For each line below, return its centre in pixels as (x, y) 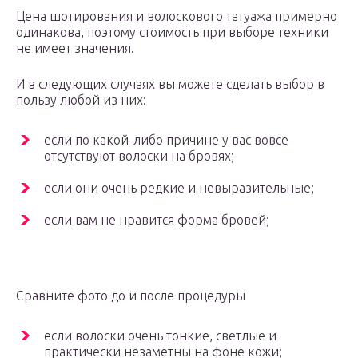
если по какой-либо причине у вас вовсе (166, 140)
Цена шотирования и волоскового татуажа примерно (177, 16)
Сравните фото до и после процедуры (131, 296)
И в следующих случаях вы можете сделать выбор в (170, 84)
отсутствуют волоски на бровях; (139, 156)
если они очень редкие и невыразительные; (179, 188)
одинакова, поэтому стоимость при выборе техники (172, 32)
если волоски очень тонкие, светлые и (160, 336)
